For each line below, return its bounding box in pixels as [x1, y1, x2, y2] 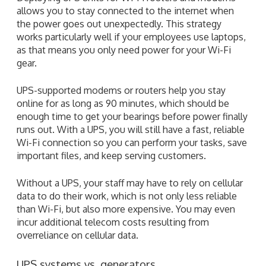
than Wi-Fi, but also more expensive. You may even [17, 202, 235, 215]
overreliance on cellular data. [17, 229, 138, 241]
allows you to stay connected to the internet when [17, 4, 234, 17]
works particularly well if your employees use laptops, [17, 30, 246, 43]
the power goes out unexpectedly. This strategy [17, 17, 221, 30]
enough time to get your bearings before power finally [17, 110, 248, 122]
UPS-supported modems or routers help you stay [17, 84, 226, 96]
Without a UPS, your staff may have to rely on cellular [17, 176, 243, 189]
